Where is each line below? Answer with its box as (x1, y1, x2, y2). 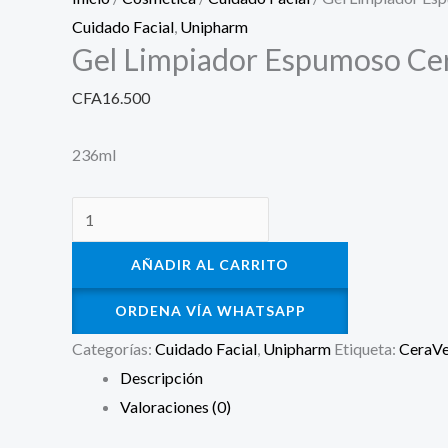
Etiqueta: (334, 339, 399, 359)
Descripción (120, 368, 203, 388)
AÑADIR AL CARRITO (131, 256, 289, 274)
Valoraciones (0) (120, 397, 231, 417)
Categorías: (72, 339, 155, 359)
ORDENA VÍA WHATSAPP (114, 302, 306, 320)
